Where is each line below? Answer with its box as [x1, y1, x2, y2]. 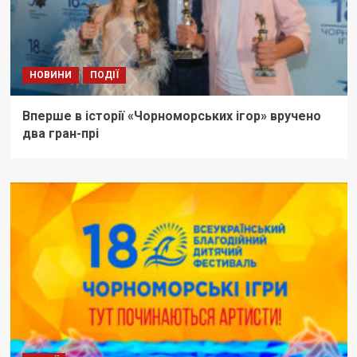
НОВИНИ [29, 69, 72, 81]
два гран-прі [22, 126, 99, 142]
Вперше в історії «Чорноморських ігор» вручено [22, 108, 321, 124]
